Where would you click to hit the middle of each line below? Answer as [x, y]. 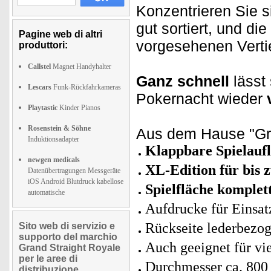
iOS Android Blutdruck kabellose [76, 181]
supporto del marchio [68, 237]
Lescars [40, 87]
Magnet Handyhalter [81, 67]
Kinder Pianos [79, 108]
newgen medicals [54, 160]
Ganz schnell [183, 81]
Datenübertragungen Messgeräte [74, 171]
